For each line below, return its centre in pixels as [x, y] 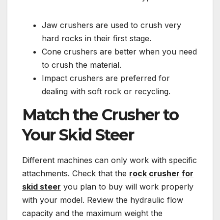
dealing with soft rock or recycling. [106, 92]
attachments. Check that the [76, 174]
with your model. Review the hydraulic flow [103, 200]
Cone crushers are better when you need [119, 52]
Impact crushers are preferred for [106, 78]
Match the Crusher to [100, 115]
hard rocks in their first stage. [96, 39]
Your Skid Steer [78, 135]
